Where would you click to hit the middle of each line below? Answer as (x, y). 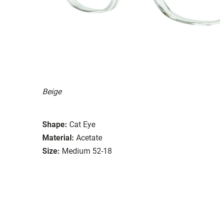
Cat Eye (82, 124)
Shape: (55, 124)
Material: (58, 137)
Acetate (89, 137)
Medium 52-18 (87, 151)
